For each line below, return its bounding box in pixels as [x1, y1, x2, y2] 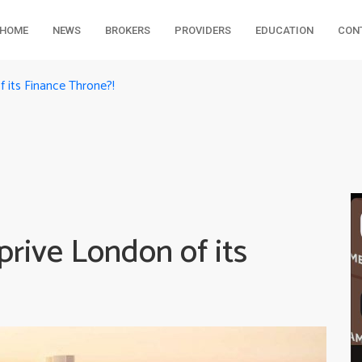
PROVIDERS [174, 24, 231, 36]
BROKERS [104, 24, 150, 36]
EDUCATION [255, 24, 314, 36]
